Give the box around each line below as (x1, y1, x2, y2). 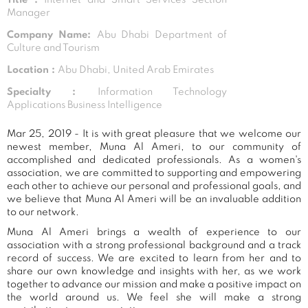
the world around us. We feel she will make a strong (7, 292, 301, 302)
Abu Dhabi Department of (96, 30, 228, 40)
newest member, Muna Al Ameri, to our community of (7, 142, 301, 152)
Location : (7, 65, 58, 75)
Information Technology (97, 87, 228, 97)
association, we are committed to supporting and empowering (7, 168, 301, 178)
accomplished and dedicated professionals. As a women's (7, 155, 301, 165)
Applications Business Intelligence (7, 100, 162, 110)
